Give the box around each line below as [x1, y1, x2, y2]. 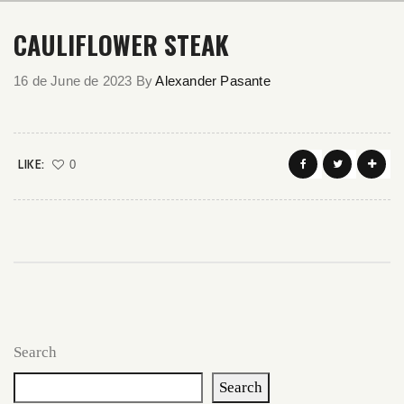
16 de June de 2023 [14, 73, 133, 88]
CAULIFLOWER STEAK [14, 26, 229, 63]
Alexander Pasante [155, 73, 271, 88]
